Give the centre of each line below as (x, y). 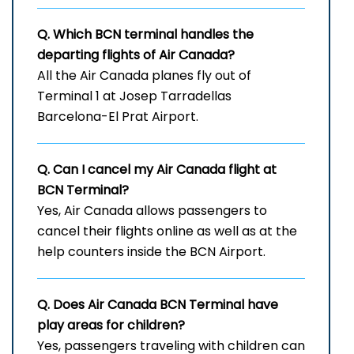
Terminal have (233, 305)
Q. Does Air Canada (98, 305)
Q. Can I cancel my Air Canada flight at (157, 170)
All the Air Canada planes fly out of (144, 76)
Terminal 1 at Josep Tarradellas (134, 96)
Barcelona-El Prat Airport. (118, 117)
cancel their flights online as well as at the (167, 232)
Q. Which (66, 35)
